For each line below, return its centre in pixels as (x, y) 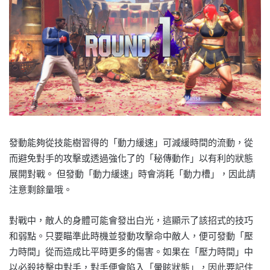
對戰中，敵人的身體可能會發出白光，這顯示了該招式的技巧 (131, 220)
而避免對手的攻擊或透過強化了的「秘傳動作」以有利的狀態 (131, 158)
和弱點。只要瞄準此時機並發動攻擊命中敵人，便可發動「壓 (131, 236)
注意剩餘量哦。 (41, 189)
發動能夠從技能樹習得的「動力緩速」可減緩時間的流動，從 (131, 142)
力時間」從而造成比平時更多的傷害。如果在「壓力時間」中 (131, 251)
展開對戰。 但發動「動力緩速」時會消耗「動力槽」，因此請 (132, 174)
